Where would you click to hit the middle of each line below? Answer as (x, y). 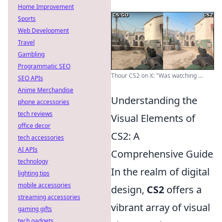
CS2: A (125, 136)
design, (129, 189)
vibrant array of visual (161, 207)
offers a (183, 189)
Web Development (43, 30)
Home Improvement (46, 7)
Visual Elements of (153, 118)
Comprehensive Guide (162, 154)
